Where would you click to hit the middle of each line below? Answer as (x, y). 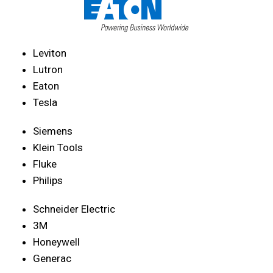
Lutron (48, 69)
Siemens (53, 131)
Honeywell (56, 242)
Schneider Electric (74, 209)
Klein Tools (58, 147)
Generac (52, 258)
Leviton (50, 53)
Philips (48, 180)
